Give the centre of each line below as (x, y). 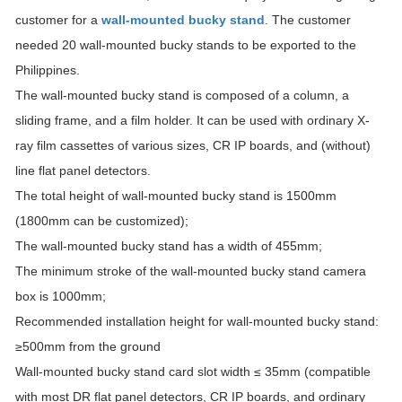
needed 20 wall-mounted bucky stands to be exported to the (186, 45)
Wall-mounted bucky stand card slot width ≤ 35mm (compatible (193, 371)
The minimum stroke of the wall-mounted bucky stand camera (191, 271)
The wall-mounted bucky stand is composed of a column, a (182, 95)
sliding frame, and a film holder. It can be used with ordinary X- (192, 120)
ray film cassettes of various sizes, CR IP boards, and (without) (193, 145)
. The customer (308, 20)
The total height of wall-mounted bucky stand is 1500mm (176, 196)
